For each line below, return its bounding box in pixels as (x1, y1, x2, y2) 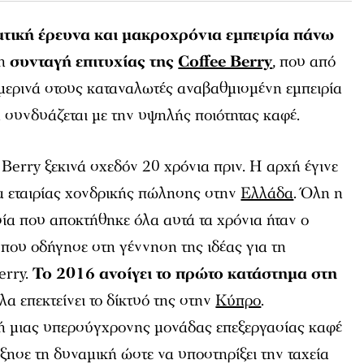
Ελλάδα (240, 182, 294, 204)
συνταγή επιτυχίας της (10, 50, 179, 72)
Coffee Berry (178, 50, 273, 72)
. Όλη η (293, 182, 344, 204)
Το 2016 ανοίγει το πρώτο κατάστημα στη (32, 262, 338, 284)
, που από (272, 50, 336, 72)
